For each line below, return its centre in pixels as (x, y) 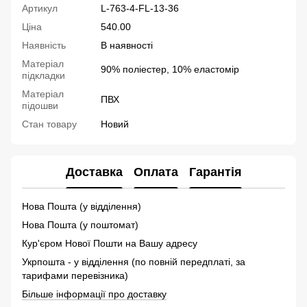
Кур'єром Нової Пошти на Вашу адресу (111, 244)
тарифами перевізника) (75, 276)
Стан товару (49, 124)
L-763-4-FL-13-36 (140, 9)
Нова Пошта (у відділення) (83, 207)
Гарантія (215, 172)
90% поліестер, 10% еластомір (170, 70)
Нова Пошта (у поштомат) (82, 225)
